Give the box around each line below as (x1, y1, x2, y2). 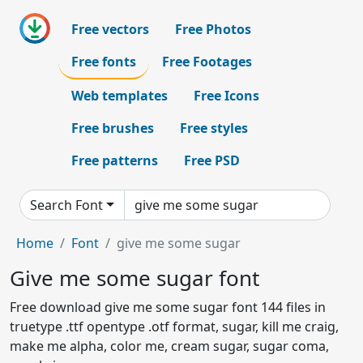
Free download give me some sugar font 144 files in (10, 298, 326, 316)
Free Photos (175, 20, 251, 38)
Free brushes (71, 119, 154, 137)
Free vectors (71, 20, 149, 38)
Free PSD (184, 152, 240, 169)
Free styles (180, 119, 248, 137)
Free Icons (194, 87, 259, 105)
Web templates (71, 87, 168, 105)
